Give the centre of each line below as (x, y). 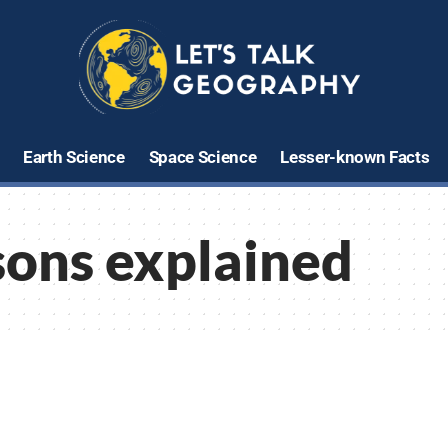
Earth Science (74, 157)
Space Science (202, 157)
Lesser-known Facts (355, 157)
